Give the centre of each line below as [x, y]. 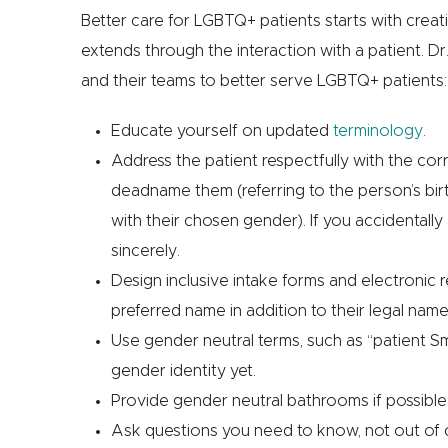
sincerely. [145, 251]
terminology [377, 131]
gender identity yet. [183, 371]
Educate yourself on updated [221, 131]
